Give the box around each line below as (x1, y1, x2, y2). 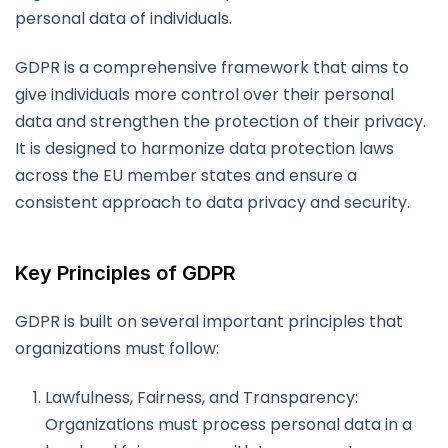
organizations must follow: (15, 337, 219, 361)
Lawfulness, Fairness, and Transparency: (45, 386, 358, 410)
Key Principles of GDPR (15, 261, 236, 286)
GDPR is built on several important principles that (15, 310, 403, 334)
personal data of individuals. (15, 7, 232, 31)
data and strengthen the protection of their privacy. (15, 110, 426, 134)
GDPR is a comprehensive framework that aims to (15, 56, 409, 80)
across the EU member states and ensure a (15, 164, 357, 188)
